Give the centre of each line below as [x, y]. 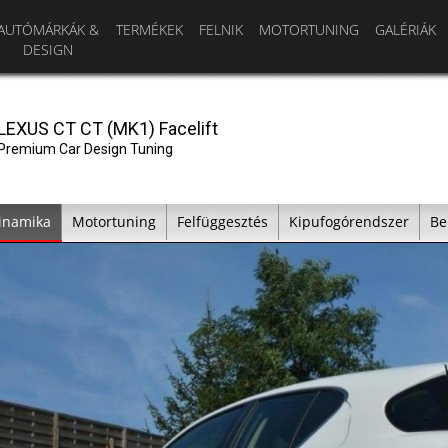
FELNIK [221, 29]
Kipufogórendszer [348, 221]
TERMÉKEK [149, 29]
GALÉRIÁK [405, 29]
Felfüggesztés [222, 221]
